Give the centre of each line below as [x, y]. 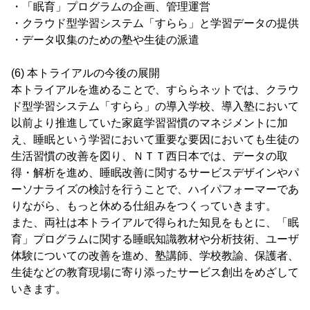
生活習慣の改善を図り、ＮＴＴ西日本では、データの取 [149, 156]
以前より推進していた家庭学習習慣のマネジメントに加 [149, 123]
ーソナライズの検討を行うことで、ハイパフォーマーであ [155, 189]
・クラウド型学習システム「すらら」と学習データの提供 [155, 23]
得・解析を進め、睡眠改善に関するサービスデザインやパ [155, 173]
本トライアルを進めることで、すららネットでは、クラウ [155, 90]
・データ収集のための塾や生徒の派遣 [105, 40]
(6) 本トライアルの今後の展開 [85, 73]
